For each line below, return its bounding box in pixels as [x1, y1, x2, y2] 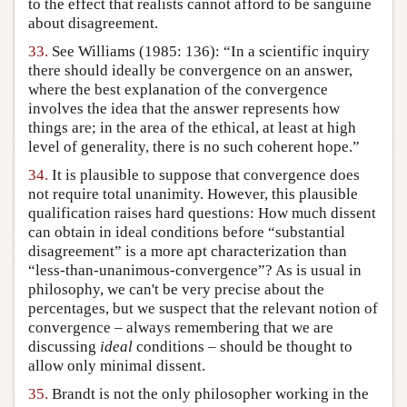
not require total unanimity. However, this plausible [28, 185, 358, 203]
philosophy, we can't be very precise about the [28, 281, 324, 299]
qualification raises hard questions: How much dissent [28, 204, 376, 223]
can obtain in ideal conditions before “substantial [28, 223, 345, 242]
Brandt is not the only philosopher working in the [48, 385, 369, 403]
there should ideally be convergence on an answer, [28, 62, 352, 80]
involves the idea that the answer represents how [28, 100, 340, 118]
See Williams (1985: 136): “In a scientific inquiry [48, 43, 370, 61]
